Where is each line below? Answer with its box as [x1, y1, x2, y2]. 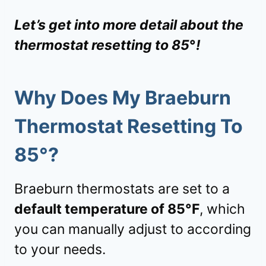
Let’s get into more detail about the [14, 17, 243, 34]
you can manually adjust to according [14, 221, 251, 238]
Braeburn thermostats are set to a [14, 180, 230, 198]
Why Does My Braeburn [14, 86, 231, 110]
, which [199, 201, 245, 218]
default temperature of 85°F [14, 201, 199, 218]
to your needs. [14, 241, 106, 258]
